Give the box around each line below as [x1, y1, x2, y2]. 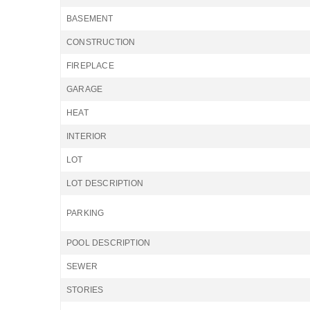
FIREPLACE [66, 61, 114, 71]
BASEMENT [66, 14, 113, 24]
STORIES [66, 285, 104, 295]
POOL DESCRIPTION [66, 238, 151, 248]
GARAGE [66, 84, 103, 94]
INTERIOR [66, 131, 107, 141]
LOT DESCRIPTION [66, 179, 143, 188]
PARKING [66, 208, 104, 218]
